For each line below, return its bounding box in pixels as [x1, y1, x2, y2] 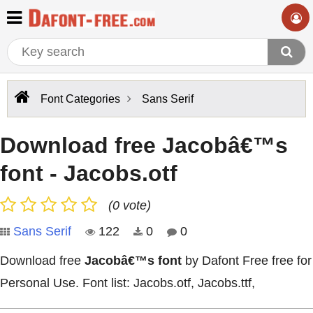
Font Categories [41, 93, 120, 105]
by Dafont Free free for [182, 254, 312, 268]
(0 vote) [108, 198, 151, 212]
